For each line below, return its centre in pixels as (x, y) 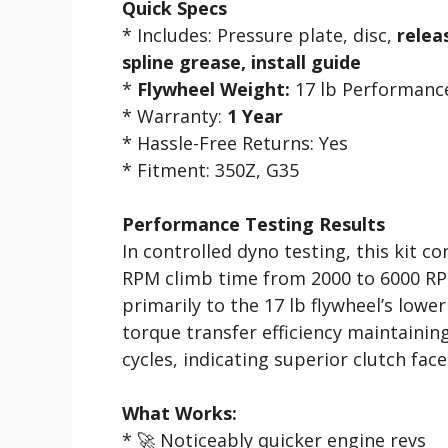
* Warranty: (174, 115)
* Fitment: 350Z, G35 (210, 169)
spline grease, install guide (241, 61)
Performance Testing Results (253, 223)
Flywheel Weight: (213, 88)
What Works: (179, 412)
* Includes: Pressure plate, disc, (259, 34)
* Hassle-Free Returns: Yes (235, 142)
